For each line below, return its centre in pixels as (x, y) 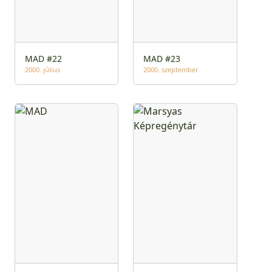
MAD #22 (43, 58)
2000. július (42, 69)
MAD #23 (162, 58)
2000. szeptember (171, 69)
